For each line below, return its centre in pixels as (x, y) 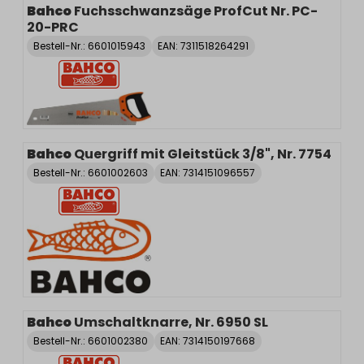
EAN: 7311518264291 (204, 46)
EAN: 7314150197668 (208, 340)
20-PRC (53, 28)
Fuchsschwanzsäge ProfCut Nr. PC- (196, 11)
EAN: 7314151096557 (208, 173)
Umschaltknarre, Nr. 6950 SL (171, 322)
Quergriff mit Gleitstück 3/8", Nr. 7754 (203, 154)
